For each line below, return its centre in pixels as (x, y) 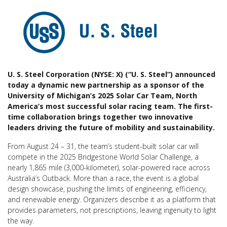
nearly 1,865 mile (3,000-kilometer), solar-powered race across (109, 167)
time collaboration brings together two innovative (100, 117)
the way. (21, 221)
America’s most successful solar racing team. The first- (110, 106)
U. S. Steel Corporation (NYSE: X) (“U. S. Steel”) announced (111, 74)
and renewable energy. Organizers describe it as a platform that (112, 199)
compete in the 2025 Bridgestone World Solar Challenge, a (103, 157)
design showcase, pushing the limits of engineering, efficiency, (107, 189)
